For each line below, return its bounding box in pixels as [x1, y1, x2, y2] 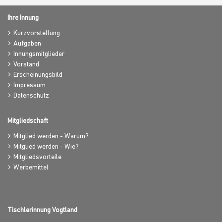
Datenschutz [13, 92, 49, 100]
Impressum [13, 82, 46, 89]
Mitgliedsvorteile [13, 154, 61, 161]
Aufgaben [13, 40, 41, 48]
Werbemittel [13, 164, 49, 171]
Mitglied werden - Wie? [13, 143, 79, 151]
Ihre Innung [7, 14, 39, 22]
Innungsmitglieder [13, 51, 64, 58]
